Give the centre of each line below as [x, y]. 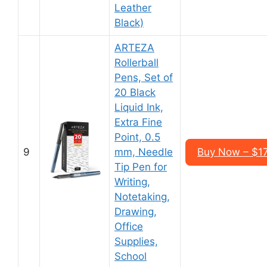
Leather [133, 8]
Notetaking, [142, 197]
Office [129, 226]
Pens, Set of [144, 77]
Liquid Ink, [139, 107]
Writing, [132, 182]
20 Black [135, 92]
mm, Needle [144, 152]
